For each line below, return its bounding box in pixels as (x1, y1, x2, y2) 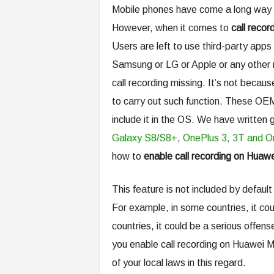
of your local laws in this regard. (111, 257, 246, 268)
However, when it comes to (111, 23, 231, 33)
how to (111, 151, 144, 161)
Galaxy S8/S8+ (111, 133, 177, 143)
